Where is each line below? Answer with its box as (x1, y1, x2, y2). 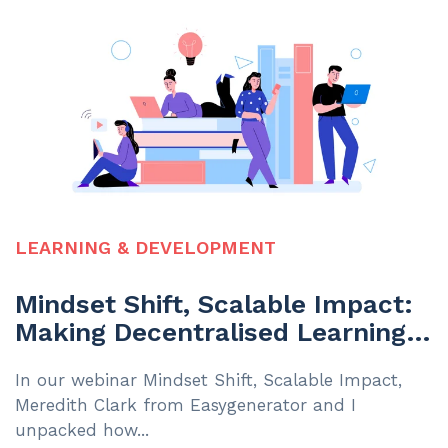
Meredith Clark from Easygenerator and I (15, 394, 356, 415)
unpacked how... (15, 419, 149, 440)
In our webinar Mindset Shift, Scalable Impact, (15, 369, 402, 390)
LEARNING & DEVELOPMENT (15, 237, 276, 259)
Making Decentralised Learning (15, 316, 406, 347)
